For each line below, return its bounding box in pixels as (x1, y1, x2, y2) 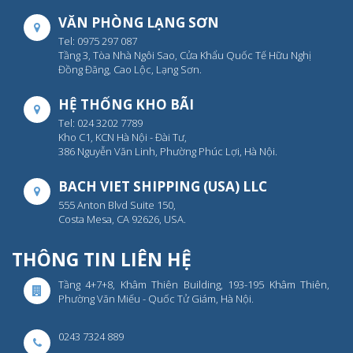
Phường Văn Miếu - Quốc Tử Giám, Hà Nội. (58, 291, 254, 306)
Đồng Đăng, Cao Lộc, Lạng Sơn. (58, 61, 202, 76)
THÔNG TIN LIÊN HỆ (12, 246, 191, 272)
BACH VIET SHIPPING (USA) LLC (58, 176, 267, 195)
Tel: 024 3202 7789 (58, 115, 143, 130)
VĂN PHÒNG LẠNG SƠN (58, 13, 219, 32)
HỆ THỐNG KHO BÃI (58, 95, 194, 113)
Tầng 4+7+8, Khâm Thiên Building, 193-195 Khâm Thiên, (58, 277, 329, 292)
